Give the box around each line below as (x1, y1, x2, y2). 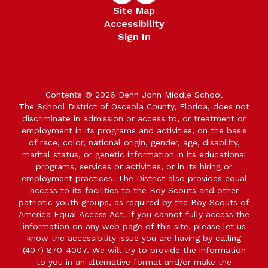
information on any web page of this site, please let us (22, 221, 246, 231)
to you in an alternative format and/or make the (36, 257, 232, 267)
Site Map (113, 4, 155, 16)
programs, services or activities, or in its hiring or (36, 161, 232, 171)
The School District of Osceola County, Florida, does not (19, 101, 249, 111)
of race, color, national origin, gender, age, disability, (28, 137, 240, 147)
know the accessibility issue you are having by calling (27, 233, 241, 243)
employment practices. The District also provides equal (21, 173, 247, 183)
